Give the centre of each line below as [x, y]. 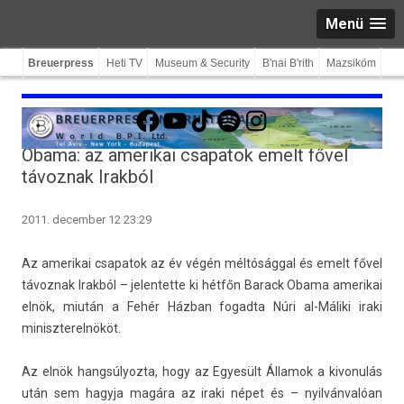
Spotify [235, 106]
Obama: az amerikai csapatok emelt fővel [185, 155]
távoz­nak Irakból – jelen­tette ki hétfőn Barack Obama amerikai [202, 285]
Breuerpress [61, 63]
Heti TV [124, 63]
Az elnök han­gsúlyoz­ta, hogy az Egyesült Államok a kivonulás [202, 372]
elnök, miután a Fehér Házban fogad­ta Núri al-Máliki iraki [202, 307]
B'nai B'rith [288, 63]
